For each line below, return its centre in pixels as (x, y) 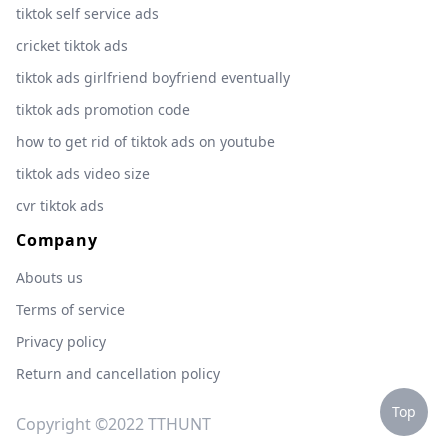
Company (57, 240)
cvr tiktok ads (60, 205)
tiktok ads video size (83, 173)
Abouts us (49, 277)
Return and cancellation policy (118, 373)
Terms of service (70, 309)
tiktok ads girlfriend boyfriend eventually (153, 77)
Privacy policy (61, 341)
